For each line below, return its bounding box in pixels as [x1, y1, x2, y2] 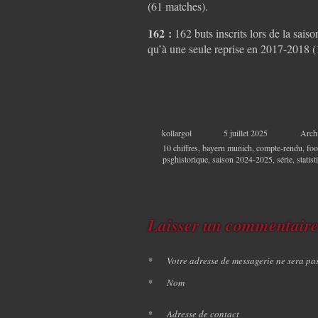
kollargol [162, 126, 192, 138]
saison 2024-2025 [212, 153, 273, 165]
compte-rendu [256, 141, 302, 153]
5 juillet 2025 [224, 126, 268, 138]
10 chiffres [163, 141, 198, 153]
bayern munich [202, 141, 252, 153]
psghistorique [163, 153, 208, 165]
